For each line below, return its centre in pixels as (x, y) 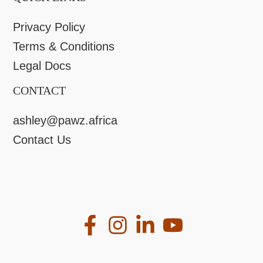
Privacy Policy (49, 27)
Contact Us (42, 139)
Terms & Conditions (64, 46)
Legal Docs (42, 65)
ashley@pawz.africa (65, 120)
